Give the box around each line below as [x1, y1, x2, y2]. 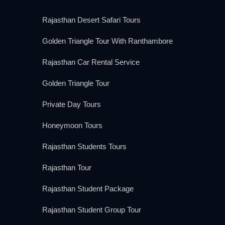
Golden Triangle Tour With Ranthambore [42, 36, 173, 45]
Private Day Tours [42, 99, 101, 108]
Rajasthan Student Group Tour [42, 205, 141, 214]
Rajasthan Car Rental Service [42, 57, 140, 66]
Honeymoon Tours [42, 121, 102, 130]
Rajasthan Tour [42, 163, 91, 172]
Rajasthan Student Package [42, 184, 134, 193]
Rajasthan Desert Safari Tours [42, 15, 141, 24]
